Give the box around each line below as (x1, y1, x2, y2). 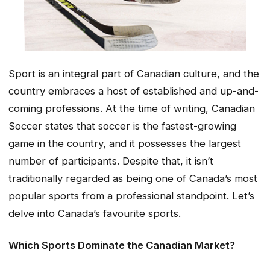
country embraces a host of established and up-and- (8, 85, 259, 98)
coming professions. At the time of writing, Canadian (8, 102, 255, 115)
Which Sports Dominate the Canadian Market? (8, 239, 235, 251)
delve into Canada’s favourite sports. (8, 207, 181, 220)
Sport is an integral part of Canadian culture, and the (8, 67, 259, 80)
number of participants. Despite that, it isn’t (8, 155, 213, 168)
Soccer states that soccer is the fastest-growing (8, 120, 236, 133)
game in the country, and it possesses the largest (8, 137, 241, 150)
